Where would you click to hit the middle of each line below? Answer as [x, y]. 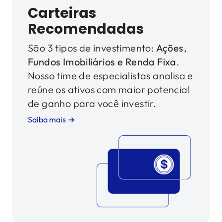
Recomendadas [86, 29]
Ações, [171, 48]
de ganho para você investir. [92, 103]
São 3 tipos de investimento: [91, 48]
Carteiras [62, 13]
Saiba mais [47, 119]
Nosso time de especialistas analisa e [111, 76]
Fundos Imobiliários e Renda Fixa [102, 62]
